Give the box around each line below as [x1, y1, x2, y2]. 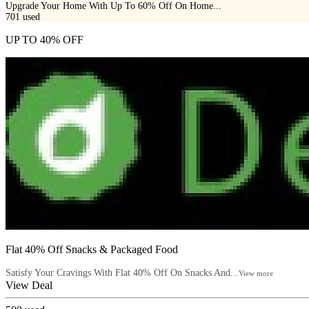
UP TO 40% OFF [6, 34, 83, 46]
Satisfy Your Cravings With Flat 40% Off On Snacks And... [6, 268, 239, 279]
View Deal [6, 279, 52, 292]
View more [239, 269, 273, 278]
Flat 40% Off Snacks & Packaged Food [6, 243, 178, 256]
